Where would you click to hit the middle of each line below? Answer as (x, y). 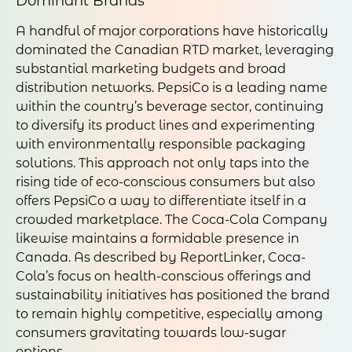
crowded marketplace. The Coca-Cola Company (172, 219)
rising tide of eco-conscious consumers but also (165, 181)
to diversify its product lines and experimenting (165, 125)
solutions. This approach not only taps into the (163, 163)
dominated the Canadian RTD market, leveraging (175, 49)
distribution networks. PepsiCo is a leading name (172, 87)
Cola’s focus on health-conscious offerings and (163, 276)
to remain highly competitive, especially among (169, 313)
